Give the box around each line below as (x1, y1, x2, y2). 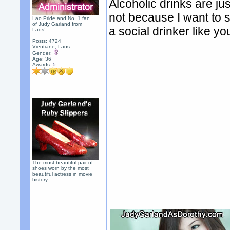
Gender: (32, 50, 54, 56)
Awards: (32, 62, 53, 67)
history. (32, 177, 49, 182)
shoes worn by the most (32, 165, 89, 171)
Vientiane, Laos (32, 44, 70, 49)
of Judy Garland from (32, 21, 83, 27)
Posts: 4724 (32, 38, 62, 44)
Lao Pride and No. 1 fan (32, 15, 90, 21)
